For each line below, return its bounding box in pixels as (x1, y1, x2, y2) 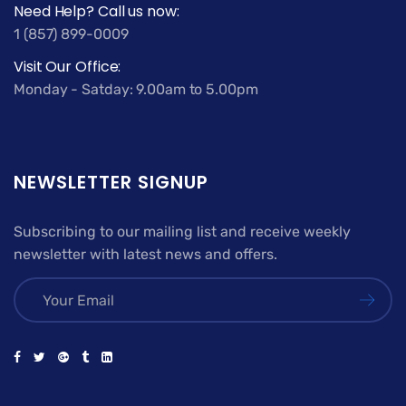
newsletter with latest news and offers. (14, 246, 277, 264)
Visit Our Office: (14, 56, 121, 78)
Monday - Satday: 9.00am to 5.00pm (14, 81, 258, 99)
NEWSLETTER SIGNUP (14, 169, 208, 196)
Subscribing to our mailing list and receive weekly (14, 223, 351, 241)
